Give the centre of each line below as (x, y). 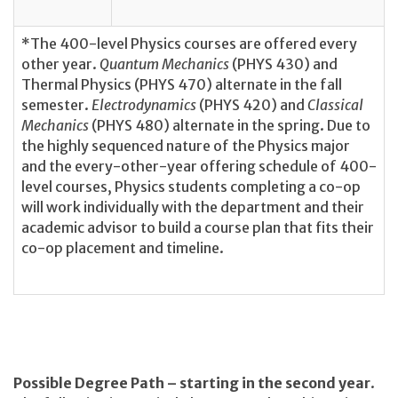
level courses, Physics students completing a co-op (191, 186)
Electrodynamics (144, 104)
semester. (56, 104)
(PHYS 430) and (283, 64)
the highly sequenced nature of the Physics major (186, 145)
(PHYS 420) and (252, 104)
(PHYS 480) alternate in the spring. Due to (231, 125)
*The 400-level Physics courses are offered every (189, 43)
